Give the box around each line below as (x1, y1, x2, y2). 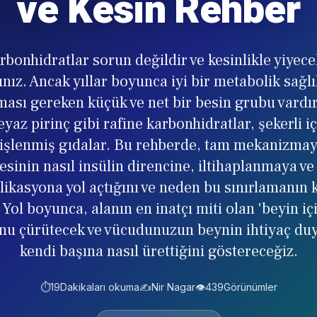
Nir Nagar (151, 281, 195, 293)
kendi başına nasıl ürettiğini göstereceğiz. (19, 241, 298, 261)
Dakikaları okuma (59, 281, 139, 293)
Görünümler (223, 281, 277, 293)
